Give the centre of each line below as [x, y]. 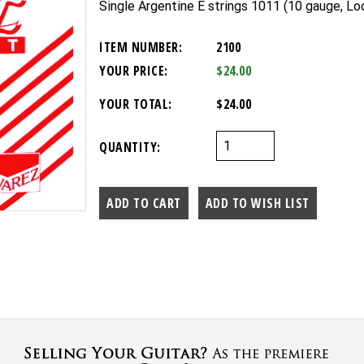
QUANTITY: [130, 147]
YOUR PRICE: [134, 71]
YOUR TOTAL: [136, 104]
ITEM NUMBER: [141, 48]
